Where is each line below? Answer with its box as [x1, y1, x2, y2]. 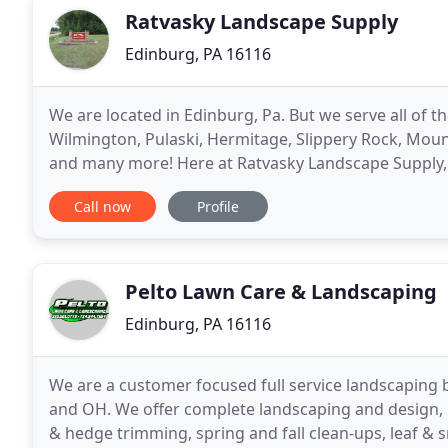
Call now [74, 197, 131, 216]
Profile [197, 197, 239, 216]
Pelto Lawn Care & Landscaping [125, 278, 437, 305]
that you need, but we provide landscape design [49, 176, 412, 198]
